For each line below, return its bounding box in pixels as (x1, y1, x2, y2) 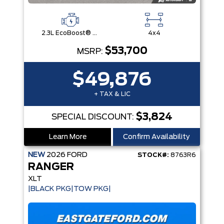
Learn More (48, 133, 86, 140)
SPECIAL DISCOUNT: (51, 113, 136, 121)
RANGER (28, 162, 74, 172)
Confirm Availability (123, 133, 190, 140)
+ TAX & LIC (93, 91, 130, 97)
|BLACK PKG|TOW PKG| (28, 185, 111, 192)
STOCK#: (137, 152, 169, 158)
